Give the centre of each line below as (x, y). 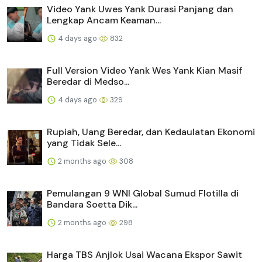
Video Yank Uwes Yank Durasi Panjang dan (140, 9)
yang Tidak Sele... (84, 143)
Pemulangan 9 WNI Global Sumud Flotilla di (143, 193)
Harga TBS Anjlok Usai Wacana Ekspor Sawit (144, 254)
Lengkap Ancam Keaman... (104, 20)
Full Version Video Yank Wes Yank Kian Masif (144, 70)
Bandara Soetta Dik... (92, 204)
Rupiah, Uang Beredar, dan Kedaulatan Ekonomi (151, 132)
